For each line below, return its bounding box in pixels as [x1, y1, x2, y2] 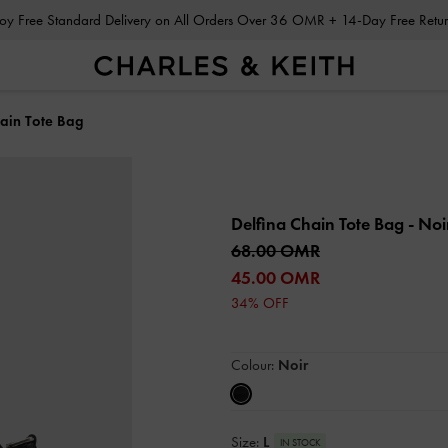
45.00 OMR [231, 267, 320, 289]
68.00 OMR [231, 240, 320, 262]
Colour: [231, 356, 278, 374]
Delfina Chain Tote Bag [231, 213, 408, 235]
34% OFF [231, 294, 289, 312]
